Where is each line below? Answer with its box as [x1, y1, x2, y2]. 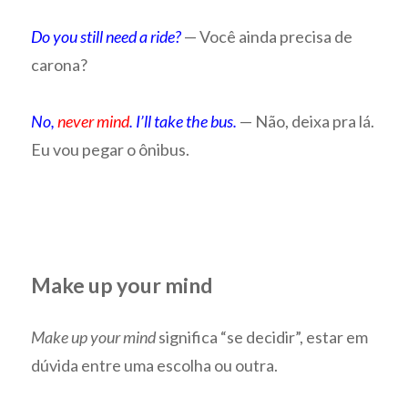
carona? [31, 54, 88, 75]
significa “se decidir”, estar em [156, 326, 369, 347]
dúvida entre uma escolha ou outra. [31, 354, 279, 375]
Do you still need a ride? [31, 25, 182, 46]
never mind [57, 111, 130, 132]
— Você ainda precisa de [184, 25, 353, 46]
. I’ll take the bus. [129, 111, 238, 132]
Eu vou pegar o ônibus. [31, 139, 190, 160]
